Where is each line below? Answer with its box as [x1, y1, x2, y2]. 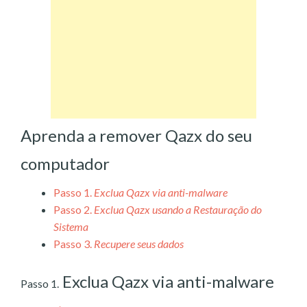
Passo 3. [53, 236, 92, 250]
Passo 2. [53, 202, 92, 216]
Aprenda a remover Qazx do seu [21, 125, 252, 145]
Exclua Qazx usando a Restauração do [94, 202, 262, 216]
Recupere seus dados [94, 236, 184, 250]
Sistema [53, 219, 88, 233]
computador [21, 153, 110, 173]
